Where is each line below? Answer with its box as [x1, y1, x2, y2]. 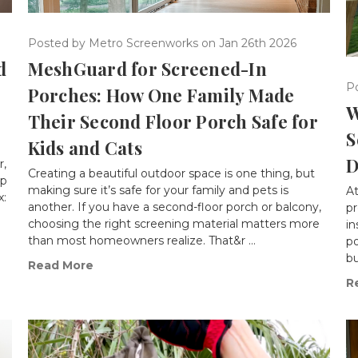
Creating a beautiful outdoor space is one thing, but [27, 166, 315, 181]
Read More [27, 258, 93, 273]
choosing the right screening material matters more [27, 217, 320, 232]
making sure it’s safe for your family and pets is [27, 183, 288, 198]
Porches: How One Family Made [27, 83, 295, 108]
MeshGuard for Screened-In [27, 57, 267, 82]
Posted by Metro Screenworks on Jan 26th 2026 [27, 36, 296, 51]
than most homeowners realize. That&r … [27, 233, 256, 249]
